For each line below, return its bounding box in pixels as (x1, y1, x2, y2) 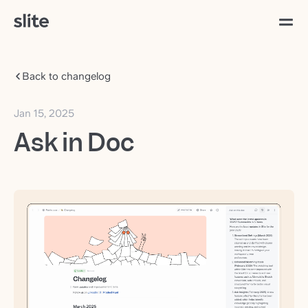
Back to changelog (22, 70, 111, 82)
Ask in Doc (14, 126, 134, 159)
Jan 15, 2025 (14, 107, 74, 120)
